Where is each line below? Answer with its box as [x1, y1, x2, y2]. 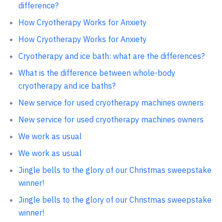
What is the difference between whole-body [18, 68, 175, 78]
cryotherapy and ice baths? [18, 81, 115, 91]
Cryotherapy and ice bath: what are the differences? [18, 51, 205, 61]
